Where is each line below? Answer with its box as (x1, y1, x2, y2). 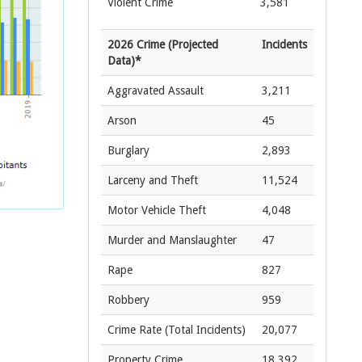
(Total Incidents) (162, 323, 246, 336)
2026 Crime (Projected (107, 38, 218, 51)
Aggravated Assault (107, 84, 204, 97)
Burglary (107, 144, 149, 157)
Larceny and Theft (107, 174, 198, 187)
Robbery (107, 293, 149, 306)
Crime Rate (107, 323, 162, 336)
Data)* (107, 54, 141, 67)
